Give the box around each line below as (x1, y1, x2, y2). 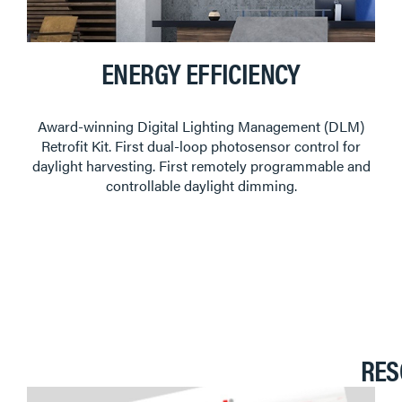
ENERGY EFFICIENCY (101, 51, 301, 92)
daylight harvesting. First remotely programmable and (31, 154, 371, 176)
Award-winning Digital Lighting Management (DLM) (38, 115, 364, 136)
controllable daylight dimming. (105, 174, 297, 196)
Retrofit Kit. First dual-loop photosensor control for (41, 135, 361, 156)
